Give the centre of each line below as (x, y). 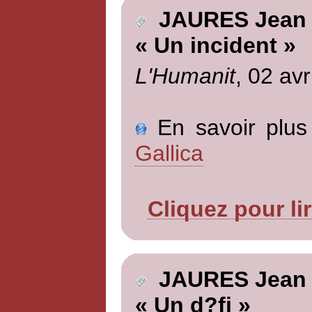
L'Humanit (185, 76)
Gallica (169, 153)
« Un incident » (215, 46)
